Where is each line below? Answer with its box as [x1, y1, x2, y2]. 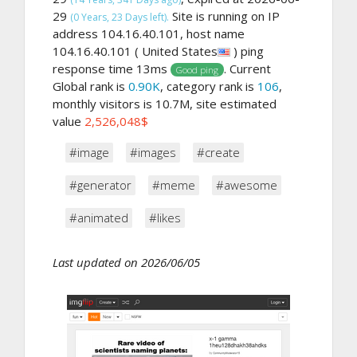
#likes [149, 209, 181, 226]
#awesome [216, 176, 277, 193]
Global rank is [53, 77, 128, 94]
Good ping [175, 63, 218, 76]
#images [130, 143, 176, 160]
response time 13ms [53, 60, 171, 76]
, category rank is [160, 77, 257, 94]
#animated [69, 209, 128, 226]
